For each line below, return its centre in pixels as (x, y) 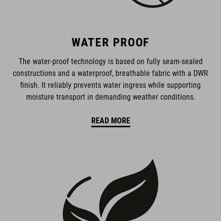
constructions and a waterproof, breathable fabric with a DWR (110, 73)
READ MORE (110, 121)
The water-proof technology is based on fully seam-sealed (110, 61)
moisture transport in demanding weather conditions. (110, 97)
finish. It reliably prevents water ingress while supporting (110, 85)
